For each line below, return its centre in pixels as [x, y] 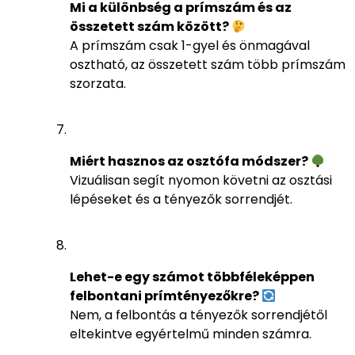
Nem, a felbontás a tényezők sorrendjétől [198, 315]
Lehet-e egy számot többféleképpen [192, 277]
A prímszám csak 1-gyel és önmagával [190, 46]
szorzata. [98, 84]
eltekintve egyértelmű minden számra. [191, 334]
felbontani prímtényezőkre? [166, 296]
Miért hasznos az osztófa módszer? [190, 162]
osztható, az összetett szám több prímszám [208, 65]
